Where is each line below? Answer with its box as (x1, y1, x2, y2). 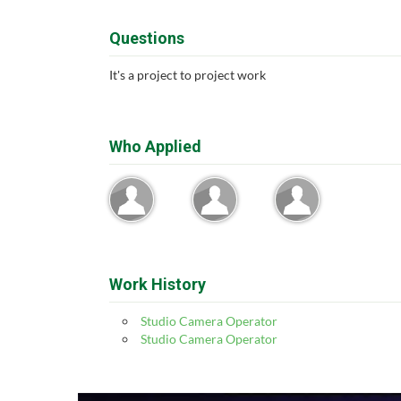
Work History (109, 275, 206, 294)
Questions (109, 29, 184, 47)
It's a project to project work (109, 67, 266, 82)
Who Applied (109, 137, 201, 156)
